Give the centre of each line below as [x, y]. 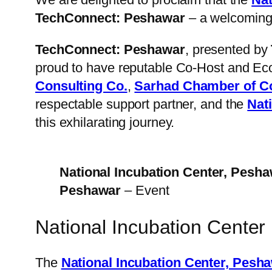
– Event [147, 191]
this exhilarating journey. [105, 123]
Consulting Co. [81, 86]
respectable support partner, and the [141, 104]
